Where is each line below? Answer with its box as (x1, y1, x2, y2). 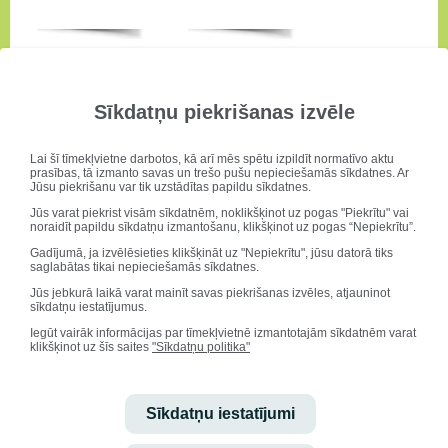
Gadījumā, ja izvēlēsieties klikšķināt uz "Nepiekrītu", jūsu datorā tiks (30, 245, 393, 260)
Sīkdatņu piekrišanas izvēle (93, 100, 355, 123)
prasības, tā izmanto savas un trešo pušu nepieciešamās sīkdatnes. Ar (30, 165, 409, 180)
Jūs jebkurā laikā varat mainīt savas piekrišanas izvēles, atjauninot (30, 285, 390, 300)
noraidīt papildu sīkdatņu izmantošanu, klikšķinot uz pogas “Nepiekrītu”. (30, 219, 416, 234)
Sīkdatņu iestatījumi (145, 404, 295, 422)
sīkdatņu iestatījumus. (30, 299, 147, 314)
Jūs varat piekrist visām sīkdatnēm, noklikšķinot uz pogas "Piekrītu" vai (30, 205, 409, 220)
